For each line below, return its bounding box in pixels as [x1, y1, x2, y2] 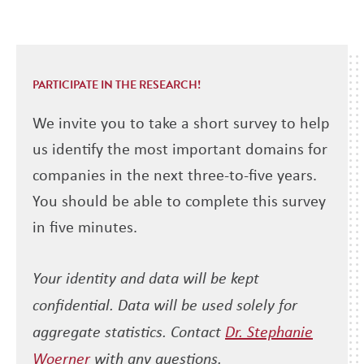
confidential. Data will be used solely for [32, 293, 297, 315]
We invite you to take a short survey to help [32, 111, 330, 134]
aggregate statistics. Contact [32, 320, 225, 342]
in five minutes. [32, 215, 137, 238]
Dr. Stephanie [225, 320, 313, 342]
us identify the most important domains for [32, 137, 327, 160]
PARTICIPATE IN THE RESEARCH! [32, 76, 201, 94]
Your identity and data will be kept [32, 266, 259, 288]
